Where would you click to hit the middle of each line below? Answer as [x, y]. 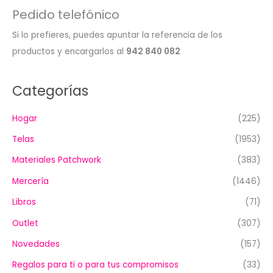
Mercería [30, 181]
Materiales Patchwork [57, 160]
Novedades [36, 244]
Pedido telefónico [66, 14]
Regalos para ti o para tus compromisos [95, 265]
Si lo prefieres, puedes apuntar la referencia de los [117, 35]
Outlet [25, 223]
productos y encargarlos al [69, 51]
